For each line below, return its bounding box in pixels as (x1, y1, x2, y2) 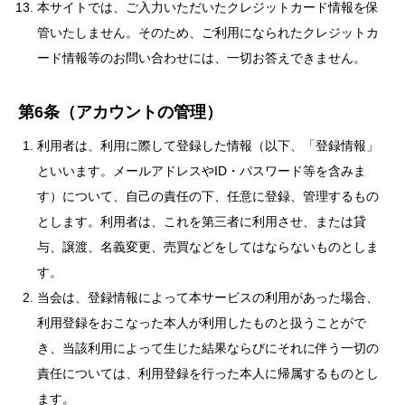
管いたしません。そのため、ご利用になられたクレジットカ (37, 25, 379, 40)
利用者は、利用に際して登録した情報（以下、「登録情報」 (37, 138, 379, 153)
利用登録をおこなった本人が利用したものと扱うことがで (37, 316, 366, 330)
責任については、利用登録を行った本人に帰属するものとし (37, 366, 379, 381)
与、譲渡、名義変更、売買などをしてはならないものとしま (37, 240, 379, 254)
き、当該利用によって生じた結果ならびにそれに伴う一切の (37, 341, 379, 355)
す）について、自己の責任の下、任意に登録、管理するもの (37, 189, 379, 203)
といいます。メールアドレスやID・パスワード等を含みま (37, 164, 366, 178)
